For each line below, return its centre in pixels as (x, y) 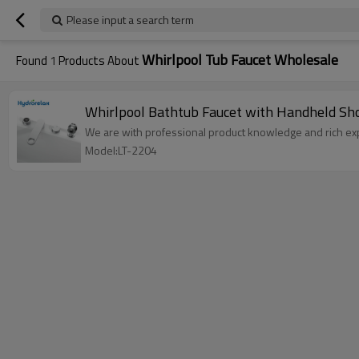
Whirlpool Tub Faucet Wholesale (240, 60)
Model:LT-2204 (121, 150)
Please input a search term (130, 20)
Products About (99, 61)
